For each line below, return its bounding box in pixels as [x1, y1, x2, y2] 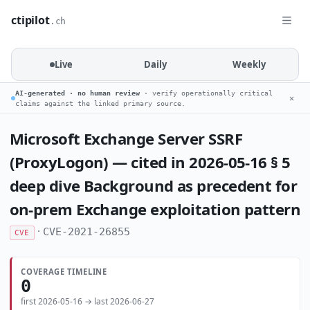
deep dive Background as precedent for [9, 174, 298, 196]
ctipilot [11, 12, 50, 28]
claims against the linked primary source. [15, 100, 185, 107]
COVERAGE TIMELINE [21, 266, 107, 277]
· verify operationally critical [140, 89, 273, 97]
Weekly [232, 58, 266, 71]
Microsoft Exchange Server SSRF [9, 127, 242, 149]
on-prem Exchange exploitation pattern [9, 198, 301, 219]
